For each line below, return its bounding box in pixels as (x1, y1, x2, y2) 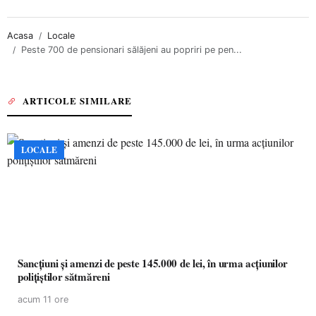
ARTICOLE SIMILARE (23, 94, 132, 107)
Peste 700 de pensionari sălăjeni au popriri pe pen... (21, 44, 242, 55)
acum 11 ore (18, 294, 68, 305)
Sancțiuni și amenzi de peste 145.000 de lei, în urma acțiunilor (18, 255, 288, 271)
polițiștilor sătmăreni (18, 269, 110, 284)
